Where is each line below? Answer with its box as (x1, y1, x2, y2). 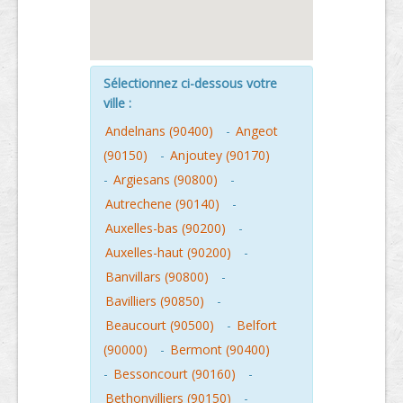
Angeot (236, 121, 278, 139)
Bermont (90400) (170, 340, 270, 358)
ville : (103, 94, 131, 112)
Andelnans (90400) (105, 121, 213, 139)
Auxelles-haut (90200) (105, 243, 231, 261)
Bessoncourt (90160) (113, 364, 236, 382)
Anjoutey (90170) (170, 146, 270, 164)
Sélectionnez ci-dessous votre (103, 74, 277, 92)
